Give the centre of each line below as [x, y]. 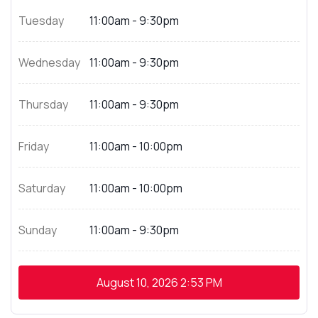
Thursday [43, 104]
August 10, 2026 [137, 283]
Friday [34, 146]
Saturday [42, 188]
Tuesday [41, 21]
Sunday [38, 230]
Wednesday [49, 62]
